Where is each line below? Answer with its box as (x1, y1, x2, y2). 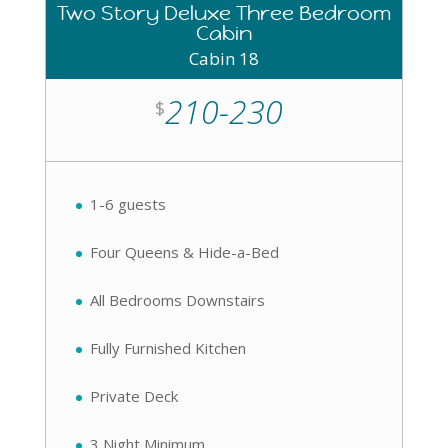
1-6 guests (89, 194, 166, 215)
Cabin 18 (188, 47, 259, 71)
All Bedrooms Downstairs (89, 290, 265, 311)
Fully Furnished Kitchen (89, 338, 246, 359)
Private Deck (89, 386, 178, 407)
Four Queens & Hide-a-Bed (89, 242, 279, 263)
